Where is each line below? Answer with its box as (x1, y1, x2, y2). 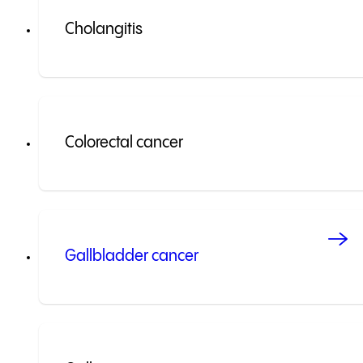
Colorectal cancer (65, 135, 183, 152)
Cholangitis (65, 21, 143, 39)
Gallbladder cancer (65, 248, 199, 266)
